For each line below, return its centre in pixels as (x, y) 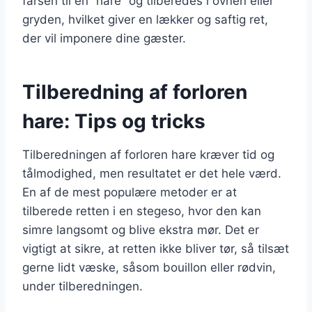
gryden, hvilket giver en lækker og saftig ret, (145, 19)
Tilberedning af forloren (135, 92)
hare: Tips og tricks (114, 121)
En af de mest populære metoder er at (130, 192)
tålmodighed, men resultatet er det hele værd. (152, 173)
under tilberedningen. (83, 286)
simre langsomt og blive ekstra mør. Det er (141, 229)
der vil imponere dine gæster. (104, 38)
